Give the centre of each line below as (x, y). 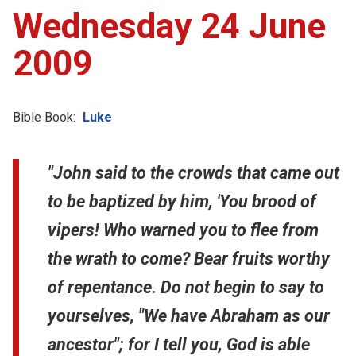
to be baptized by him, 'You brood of (182, 201)
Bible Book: (44, 117)
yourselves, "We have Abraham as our (189, 315)
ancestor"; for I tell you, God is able (179, 344)
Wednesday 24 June (169, 26)
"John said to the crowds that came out (193, 172)
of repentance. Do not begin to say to (186, 287)
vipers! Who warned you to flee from (183, 230)
